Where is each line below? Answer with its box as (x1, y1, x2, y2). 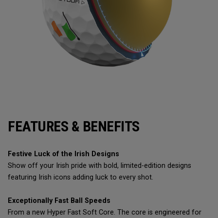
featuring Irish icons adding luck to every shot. (8, 173, 153, 182)
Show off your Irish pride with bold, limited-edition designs (8, 162, 191, 170)
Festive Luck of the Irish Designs (8, 150, 119, 158)
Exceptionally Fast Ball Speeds (8, 197, 110, 205)
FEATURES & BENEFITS (8, 118, 140, 135)
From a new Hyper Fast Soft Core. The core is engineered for (8, 208, 201, 217)
